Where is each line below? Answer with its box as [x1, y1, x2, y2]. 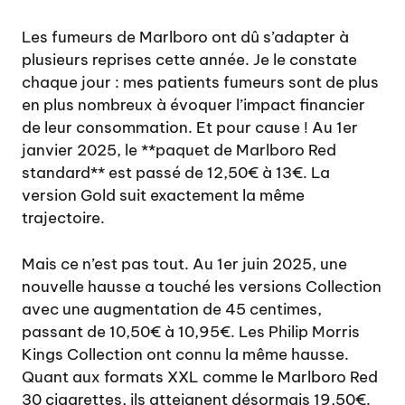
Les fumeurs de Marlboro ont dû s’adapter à [22, 27, 349, 48]
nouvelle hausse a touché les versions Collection [22, 276, 381, 297]
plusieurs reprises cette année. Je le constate [22, 50, 357, 71]
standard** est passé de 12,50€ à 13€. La [22, 163, 330, 184]
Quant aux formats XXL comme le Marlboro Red [22, 366, 378, 387]
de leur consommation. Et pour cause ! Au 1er [22, 118, 358, 138]
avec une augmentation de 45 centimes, [22, 298, 322, 319]
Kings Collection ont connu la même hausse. [22, 344, 349, 364]
